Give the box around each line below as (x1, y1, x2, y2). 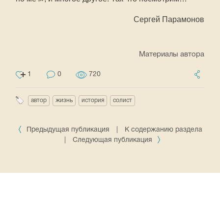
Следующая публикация (72, 137, 154, 143)
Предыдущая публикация (25, 127, 111, 133)
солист (113, 98, 132, 103)
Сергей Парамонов (134, 15, 204, 24)
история (82, 98, 104, 103)
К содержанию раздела (125, 127, 202, 133)
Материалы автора (139, 51, 204, 58)
